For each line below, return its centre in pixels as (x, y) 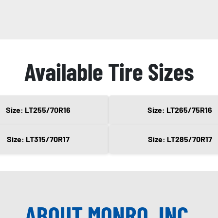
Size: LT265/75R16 (180, 110)
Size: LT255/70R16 (38, 110)
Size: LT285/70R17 (180, 139)
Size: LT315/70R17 (38, 139)
